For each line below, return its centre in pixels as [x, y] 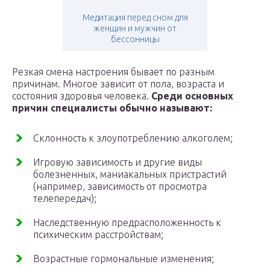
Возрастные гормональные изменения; [124, 259]
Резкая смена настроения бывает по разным [113, 72]
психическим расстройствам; [98, 235]
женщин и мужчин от [135, 29]
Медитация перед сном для [135, 18]
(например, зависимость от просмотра [120, 187]
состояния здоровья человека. [82, 96]
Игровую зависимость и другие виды [118, 162]
